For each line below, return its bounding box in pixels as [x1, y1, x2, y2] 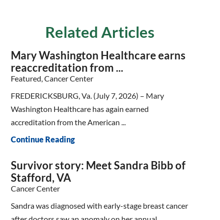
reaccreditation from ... [11, 61, 124, 75]
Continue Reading [11, 134, 75, 144]
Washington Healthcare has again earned [11, 104, 149, 113]
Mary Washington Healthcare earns [11, 49, 186, 62]
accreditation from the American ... [11, 117, 126, 127]
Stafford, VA [11, 171, 72, 185]
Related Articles [45, 22, 155, 41]
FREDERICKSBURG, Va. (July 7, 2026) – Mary [11, 90, 165, 100]
